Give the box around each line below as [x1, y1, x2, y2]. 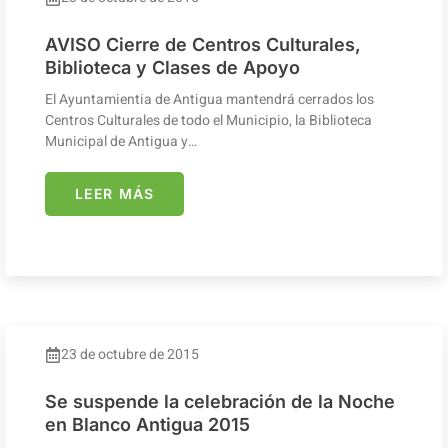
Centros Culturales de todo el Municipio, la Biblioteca [45, 109, 372, 131]
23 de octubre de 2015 [61, 343, 199, 365]
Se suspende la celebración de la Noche [45, 390, 395, 412]
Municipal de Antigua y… [45, 130, 197, 152]
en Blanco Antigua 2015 [45, 413, 250, 435]
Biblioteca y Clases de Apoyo [45, 56, 300, 78]
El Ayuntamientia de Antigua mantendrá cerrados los [45, 88, 374, 110]
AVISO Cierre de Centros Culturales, [45, 33, 361, 55]
